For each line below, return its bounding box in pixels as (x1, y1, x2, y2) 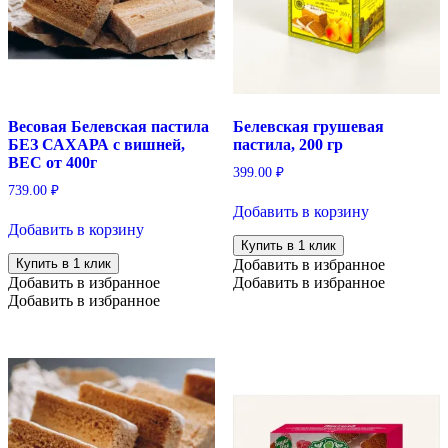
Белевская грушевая (232, 117, 384, 135)
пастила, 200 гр (232, 135, 343, 153)
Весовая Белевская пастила (8, 117, 209, 135)
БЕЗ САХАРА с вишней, (8, 135, 185, 153)
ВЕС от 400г (8, 153, 97, 171)
